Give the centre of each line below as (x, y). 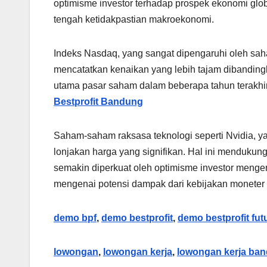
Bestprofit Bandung (98, 102)
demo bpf (75, 218)
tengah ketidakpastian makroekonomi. (134, 20)
